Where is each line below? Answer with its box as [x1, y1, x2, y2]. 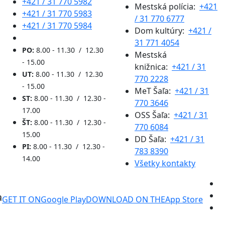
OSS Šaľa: [135, 109, 174, 121]
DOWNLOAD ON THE [86, 193, 165, 205]
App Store [165, 193, 203, 205]
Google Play [41, 193, 86, 205]
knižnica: [135, 61, 172, 72]
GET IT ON [2, 193, 41, 205]
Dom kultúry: [135, 25, 188, 36]
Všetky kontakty [135, 157, 195, 169]
